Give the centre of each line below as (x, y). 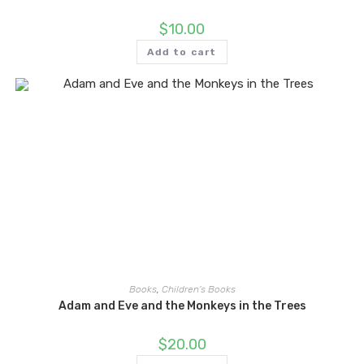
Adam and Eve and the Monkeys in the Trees (182, 305)
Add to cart (182, 52)
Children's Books (198, 289)
